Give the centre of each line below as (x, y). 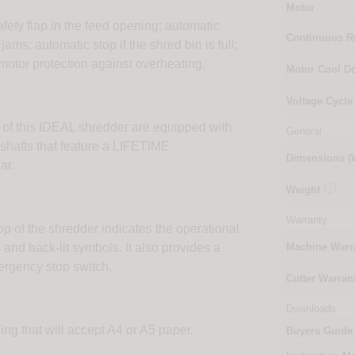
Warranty (306, 220)
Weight (304, 190)
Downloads (311, 309)
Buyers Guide (319, 331)
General (303, 132)
